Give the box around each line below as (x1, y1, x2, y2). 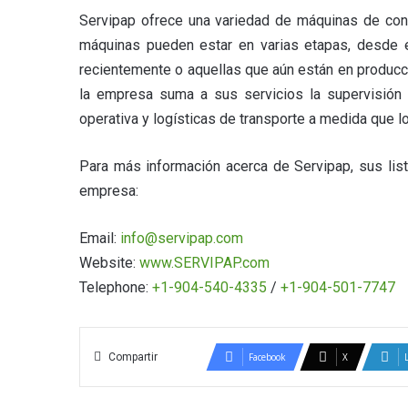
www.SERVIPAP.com (139, 254, 270, 271)
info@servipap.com (120, 229, 243, 247)
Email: (79, 229, 120, 247)
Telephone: (79, 279, 152, 296)
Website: (79, 254, 139, 271)
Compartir (108, 351, 158, 363)
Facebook (249, 351, 286, 363)
